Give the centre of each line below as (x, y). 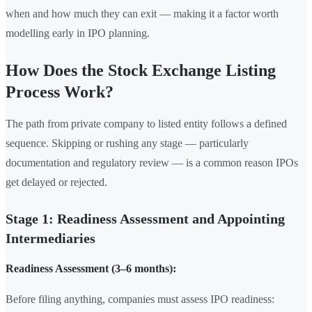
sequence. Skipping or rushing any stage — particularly (127, 143)
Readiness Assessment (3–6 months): (91, 269)
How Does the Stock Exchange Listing (141, 71)
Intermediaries (50, 239)
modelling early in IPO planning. (78, 33)
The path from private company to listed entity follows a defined (146, 124)
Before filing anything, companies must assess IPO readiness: (140, 299)
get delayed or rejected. (56, 182)
